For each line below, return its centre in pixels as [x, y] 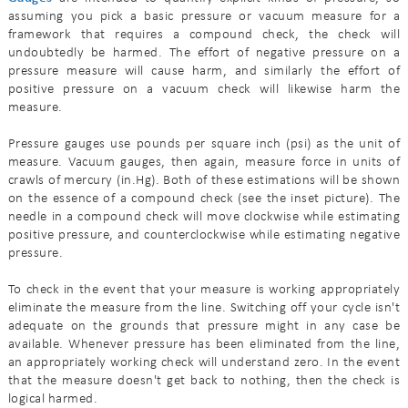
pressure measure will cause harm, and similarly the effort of [204, 71]
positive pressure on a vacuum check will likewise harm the [204, 89]
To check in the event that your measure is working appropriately [204, 290]
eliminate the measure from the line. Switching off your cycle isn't [204, 308]
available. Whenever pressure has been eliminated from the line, [204, 344]
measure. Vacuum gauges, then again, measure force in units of [204, 162]
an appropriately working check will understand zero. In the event [204, 362]
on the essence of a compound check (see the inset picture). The [204, 199]
